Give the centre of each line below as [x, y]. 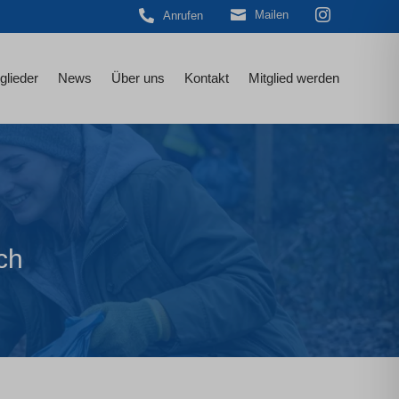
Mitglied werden [293, 78]
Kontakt [206, 78]
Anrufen [183, 15]
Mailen [271, 15]
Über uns [138, 78]
